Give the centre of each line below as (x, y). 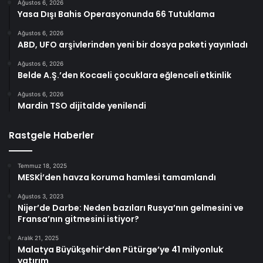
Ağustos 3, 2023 (41, 196)
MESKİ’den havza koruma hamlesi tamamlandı (117, 177)
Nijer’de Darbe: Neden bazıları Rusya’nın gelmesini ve (131, 208)
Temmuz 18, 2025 (42, 165)
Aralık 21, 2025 (38, 237)
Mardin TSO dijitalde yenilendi (82, 105)
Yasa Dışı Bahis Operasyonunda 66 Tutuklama (116, 14)
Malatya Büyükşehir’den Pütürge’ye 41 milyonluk (120, 249)
